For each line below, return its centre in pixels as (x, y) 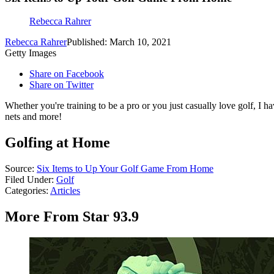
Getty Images (31, 53)
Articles (65, 191)
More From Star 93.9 (72, 217)
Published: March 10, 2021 (119, 42)
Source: (21, 169)
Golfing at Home (57, 143)
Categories (25, 191)
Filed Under (28, 180)
